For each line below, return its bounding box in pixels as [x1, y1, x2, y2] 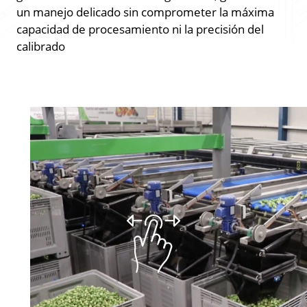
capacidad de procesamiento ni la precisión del [16, 21, 264, 37]
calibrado [16, 38, 65, 54]
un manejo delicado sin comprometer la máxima [16, 3, 274, 20]
